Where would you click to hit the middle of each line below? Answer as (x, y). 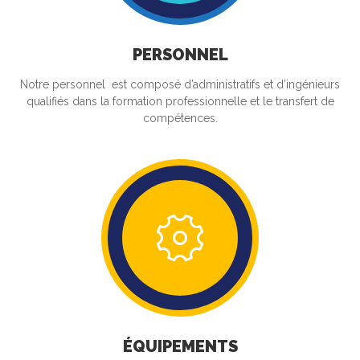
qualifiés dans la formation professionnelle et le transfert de (180, 101)
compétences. (180, 118)
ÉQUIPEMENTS (180, 346)
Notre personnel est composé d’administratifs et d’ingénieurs (180, 84)
